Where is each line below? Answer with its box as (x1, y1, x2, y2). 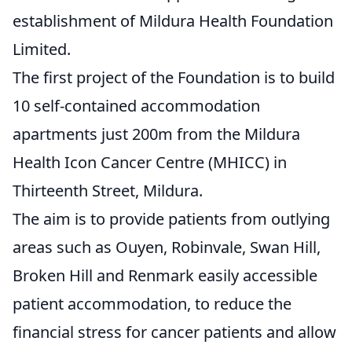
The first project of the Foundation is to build (13, 67, 335, 89)
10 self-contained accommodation (13, 95, 260, 117)
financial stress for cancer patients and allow (13, 321, 336, 343)
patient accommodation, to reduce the (13, 293, 291, 315)
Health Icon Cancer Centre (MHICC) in (13, 152, 287, 174)
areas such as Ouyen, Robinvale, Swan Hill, (13, 236, 321, 258)
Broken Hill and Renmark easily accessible (13, 265, 317, 287)
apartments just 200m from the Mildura (13, 123, 300, 145)
